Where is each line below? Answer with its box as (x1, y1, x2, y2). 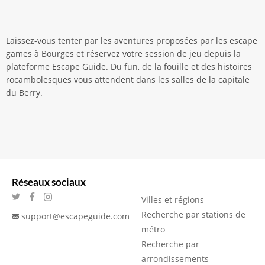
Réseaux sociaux (12, 176, 86, 188)
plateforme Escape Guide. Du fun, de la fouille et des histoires (6, 61, 252, 72)
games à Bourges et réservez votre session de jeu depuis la (6, 48, 241, 59)
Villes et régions (141, 194, 204, 205)
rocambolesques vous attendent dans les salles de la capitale (6, 74, 250, 85)
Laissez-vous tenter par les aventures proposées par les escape (6, 35, 257, 46)
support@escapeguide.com (21, 211, 130, 222)
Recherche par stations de (141, 209, 245, 220)
